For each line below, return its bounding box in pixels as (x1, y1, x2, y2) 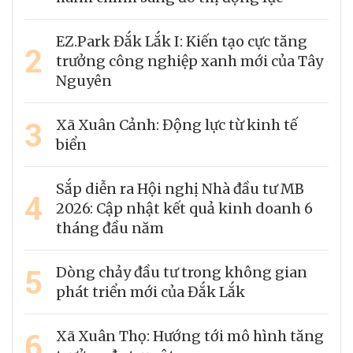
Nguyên (56, 71, 112, 90)
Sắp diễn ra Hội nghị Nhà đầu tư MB (56, 179, 304, 198)
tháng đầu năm (56, 218, 164, 237)
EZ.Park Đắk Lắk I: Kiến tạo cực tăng (56, 32, 307, 50)
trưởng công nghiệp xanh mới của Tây (56, 51, 323, 70)
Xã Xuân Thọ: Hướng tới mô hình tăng (56, 326, 324, 345)
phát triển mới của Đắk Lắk (56, 282, 245, 301)
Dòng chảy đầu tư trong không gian (56, 262, 307, 281)
